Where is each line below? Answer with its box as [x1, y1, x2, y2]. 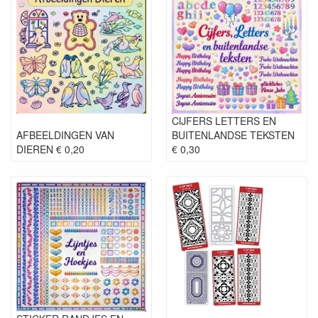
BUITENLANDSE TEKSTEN [172, 128, 295, 142]
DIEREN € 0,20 [16, 142, 84, 156]
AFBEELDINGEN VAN [16, 128, 114, 142]
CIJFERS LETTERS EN [172, 114, 276, 128]
